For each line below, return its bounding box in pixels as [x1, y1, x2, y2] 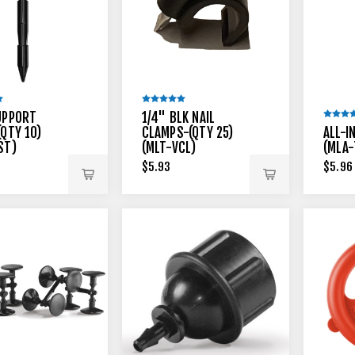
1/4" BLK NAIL [141, 109, 216, 126]
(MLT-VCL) [141, 139, 197, 156]
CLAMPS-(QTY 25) [141, 124, 234, 141]
